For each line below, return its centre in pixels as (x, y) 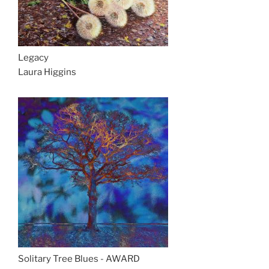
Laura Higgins (47, 72)
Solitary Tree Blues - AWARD (79, 259)
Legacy (33, 58)
